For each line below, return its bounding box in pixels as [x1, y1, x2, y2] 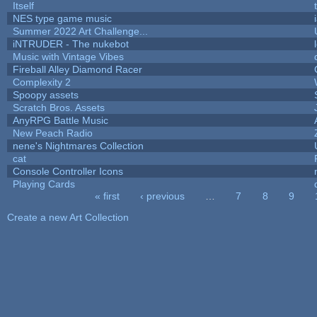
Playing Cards [12, 178, 75, 190]
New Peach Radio [12, 127, 93, 139]
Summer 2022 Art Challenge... [12, 25, 148, 37]
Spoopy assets [12, 88, 79, 100]
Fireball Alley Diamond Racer [12, 63, 142, 75]
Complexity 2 [12, 76, 71, 88]
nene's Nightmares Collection [12, 139, 144, 151]
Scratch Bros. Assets [12, 101, 105, 113]
